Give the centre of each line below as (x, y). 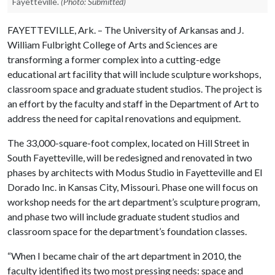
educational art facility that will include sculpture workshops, (134, 74)
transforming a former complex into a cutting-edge (114, 59)
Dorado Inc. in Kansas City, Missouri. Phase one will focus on (133, 187)
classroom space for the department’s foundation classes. (127, 231)
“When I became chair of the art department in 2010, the (124, 256)
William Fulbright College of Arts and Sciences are (112, 45)
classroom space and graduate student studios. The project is (135, 89)
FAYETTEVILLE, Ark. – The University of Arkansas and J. (126, 30)
